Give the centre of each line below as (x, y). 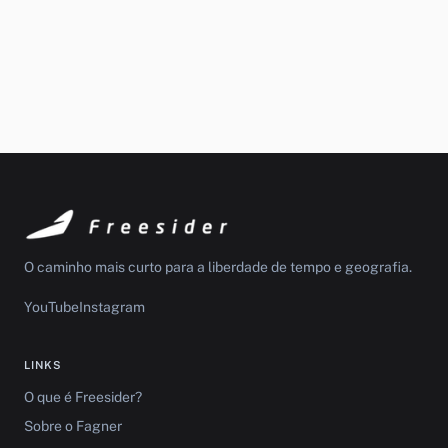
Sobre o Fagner (73, 426)
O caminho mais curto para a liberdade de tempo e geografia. (218, 267)
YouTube (51, 307)
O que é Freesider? (83, 397)
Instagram (112, 307)
